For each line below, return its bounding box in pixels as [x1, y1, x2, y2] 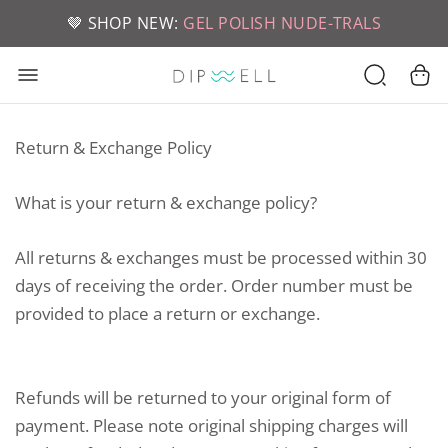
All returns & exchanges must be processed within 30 [15, 246, 427, 270]
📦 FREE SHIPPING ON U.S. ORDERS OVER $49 [45, 12, 403, 34]
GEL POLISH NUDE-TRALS [183, 12, 382, 34]
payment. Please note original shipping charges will [15, 413, 408, 437]
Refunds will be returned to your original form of [15, 385, 391, 409]
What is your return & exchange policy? [15, 191, 317, 215]
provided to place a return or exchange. [15, 302, 320, 326]
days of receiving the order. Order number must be [15, 274, 413, 298]
